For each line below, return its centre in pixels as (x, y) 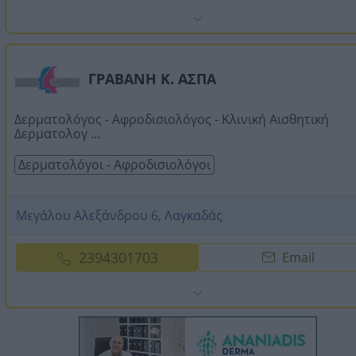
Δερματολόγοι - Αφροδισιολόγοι (114, 164)
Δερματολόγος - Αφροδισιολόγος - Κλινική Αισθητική (172, 119)
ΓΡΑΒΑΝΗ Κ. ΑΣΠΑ (152, 78)
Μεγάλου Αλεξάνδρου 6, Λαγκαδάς (119, 215)
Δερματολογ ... (57, 133)
